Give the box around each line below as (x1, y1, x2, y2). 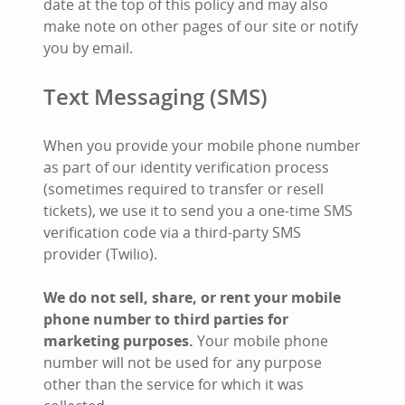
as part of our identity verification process (43, 157, 329, 177)
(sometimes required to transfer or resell (43, 179, 324, 199)
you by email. (43, 38, 133, 58)
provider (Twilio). (43, 244, 157, 264)
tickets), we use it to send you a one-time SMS (43, 201, 353, 221)
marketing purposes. (43, 331, 193, 351)
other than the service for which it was (43, 374, 304, 394)
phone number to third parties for (43, 309, 288, 329)
